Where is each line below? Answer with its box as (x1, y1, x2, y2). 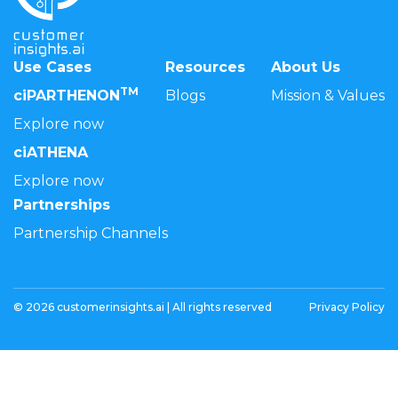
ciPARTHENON (13, 86, 120, 104)
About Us (271, 58, 340, 76)
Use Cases (13, 58, 92, 76)
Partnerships (13, 195, 110, 213)
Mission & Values (271, 86, 385, 104)
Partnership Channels (13, 224, 168, 242)
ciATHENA (13, 143, 88, 161)
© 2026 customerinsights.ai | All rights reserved (13, 299, 272, 314)
